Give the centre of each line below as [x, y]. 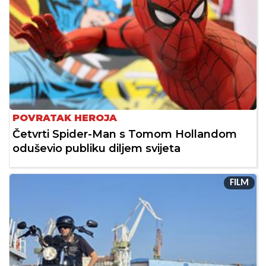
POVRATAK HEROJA [65, 118]
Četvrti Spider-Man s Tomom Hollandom [125, 134]
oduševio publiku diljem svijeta [96, 148]
